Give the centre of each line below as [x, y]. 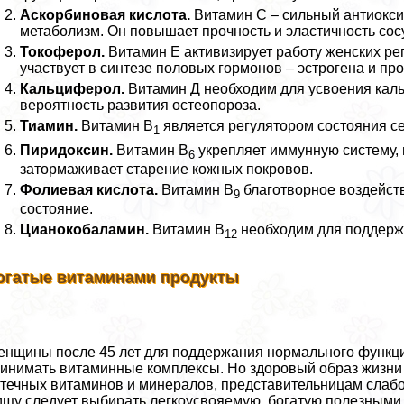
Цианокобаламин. [85, 229]
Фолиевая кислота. [89, 189]
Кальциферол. [73, 89]
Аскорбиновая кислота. [106, 15]
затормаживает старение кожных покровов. [167, 169]
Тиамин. [49, 126]
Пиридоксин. [67, 150]
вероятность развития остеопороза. [141, 106]
